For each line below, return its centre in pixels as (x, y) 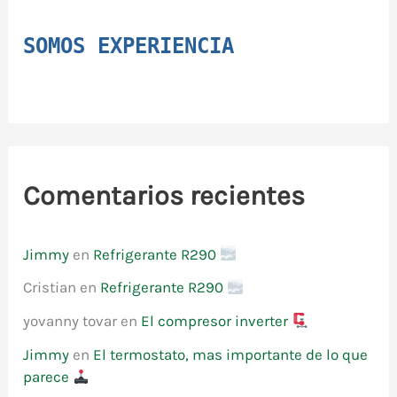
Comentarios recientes (164, 195)
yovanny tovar (70, 321)
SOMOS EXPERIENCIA (129, 46)
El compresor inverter (217, 321)
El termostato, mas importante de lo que (231, 354)
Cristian (50, 288)
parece (48, 376)
